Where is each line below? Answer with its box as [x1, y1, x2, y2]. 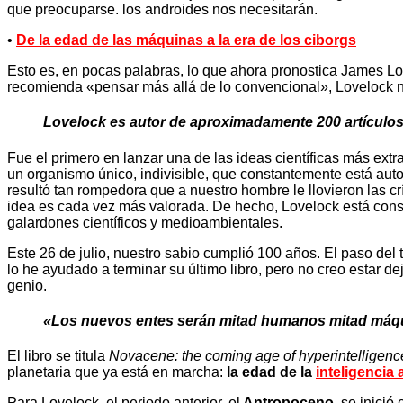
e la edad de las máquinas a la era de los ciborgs [27, 32, 356, 49]
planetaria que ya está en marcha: [7, 364, 227, 381]
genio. [7, 277, 47, 293]
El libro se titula [7, 348, 109, 364]
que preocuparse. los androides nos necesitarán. [7, 2, 318, 18]
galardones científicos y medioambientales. [7, 214, 282, 230]
